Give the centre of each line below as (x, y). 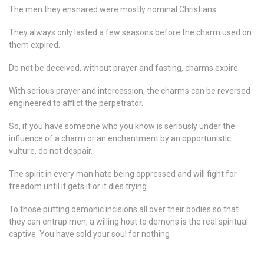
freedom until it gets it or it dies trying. (79, 186)
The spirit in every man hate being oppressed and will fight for (123, 174)
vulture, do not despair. (51, 151)
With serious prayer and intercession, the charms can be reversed (130, 91)
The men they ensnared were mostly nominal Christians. (113, 9)
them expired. (34, 45)
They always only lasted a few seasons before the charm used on (130, 32)
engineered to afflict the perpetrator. (76, 103)
